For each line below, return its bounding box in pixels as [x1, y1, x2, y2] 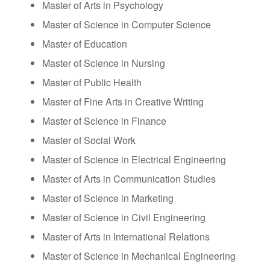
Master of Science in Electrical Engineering [42, 152, 226, 166]
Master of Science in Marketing [42, 190, 174, 205]
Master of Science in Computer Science [42, 17, 211, 31]
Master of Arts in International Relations [42, 229, 210, 243]
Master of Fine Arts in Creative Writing [42, 94, 204, 108]
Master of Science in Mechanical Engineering [42, 248, 236, 263]
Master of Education [42, 36, 127, 51]
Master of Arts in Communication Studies [42, 171, 216, 186]
